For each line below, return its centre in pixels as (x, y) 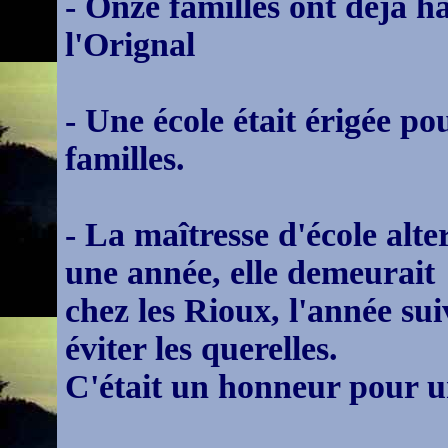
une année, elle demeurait (249, 272)
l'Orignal (129, 44)
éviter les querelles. (201, 348)
